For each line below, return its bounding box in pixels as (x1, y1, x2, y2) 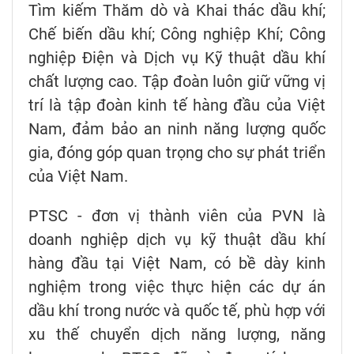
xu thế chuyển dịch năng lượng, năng (28, 325, 326, 345)
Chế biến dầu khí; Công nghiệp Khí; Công (28, 24, 326, 44)
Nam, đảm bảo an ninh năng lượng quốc (28, 119, 326, 139)
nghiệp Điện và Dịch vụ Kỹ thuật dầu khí (28, 48, 326, 68)
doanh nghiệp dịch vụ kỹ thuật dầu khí (28, 230, 326, 250)
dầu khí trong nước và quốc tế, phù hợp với (28, 301, 326, 321)
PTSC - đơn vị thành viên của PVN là (28, 206, 326, 226)
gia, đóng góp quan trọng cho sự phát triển (28, 143, 326, 163)
